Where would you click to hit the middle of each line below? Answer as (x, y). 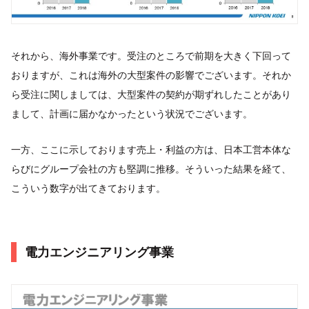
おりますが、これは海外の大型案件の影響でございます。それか (151, 74)
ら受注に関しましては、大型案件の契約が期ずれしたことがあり (151, 94)
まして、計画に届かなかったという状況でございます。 (132, 113)
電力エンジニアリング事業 (99, 252)
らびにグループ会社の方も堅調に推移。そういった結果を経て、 (151, 168)
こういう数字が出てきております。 (88, 188)
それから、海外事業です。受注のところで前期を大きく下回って (151, 55)
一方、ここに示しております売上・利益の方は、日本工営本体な (151, 149)
